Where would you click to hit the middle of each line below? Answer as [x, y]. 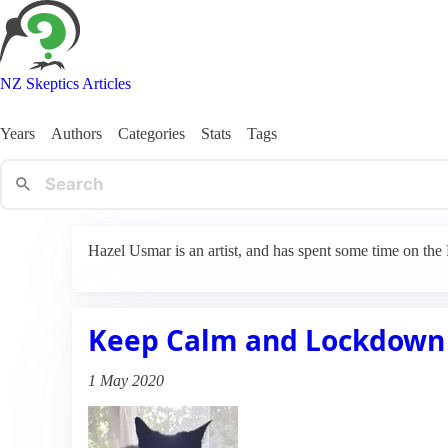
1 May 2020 [126, 380]
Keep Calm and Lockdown [266, 339]
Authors [76, 133]
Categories [151, 133]
